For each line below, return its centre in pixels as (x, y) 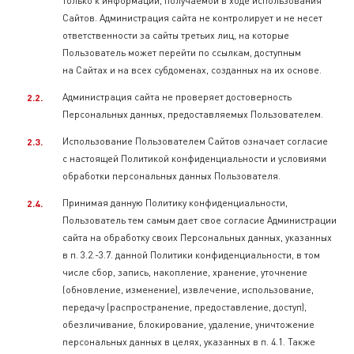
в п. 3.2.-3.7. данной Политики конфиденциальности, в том (191, 255)
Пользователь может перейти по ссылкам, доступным (182, 53)
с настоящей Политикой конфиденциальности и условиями (194, 158)
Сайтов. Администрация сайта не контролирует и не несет (192, 18)
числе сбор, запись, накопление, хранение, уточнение (185, 272)
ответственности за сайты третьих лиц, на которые (176, 35)
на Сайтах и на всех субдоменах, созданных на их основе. (192, 70)
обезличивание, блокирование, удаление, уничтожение (188, 324)
